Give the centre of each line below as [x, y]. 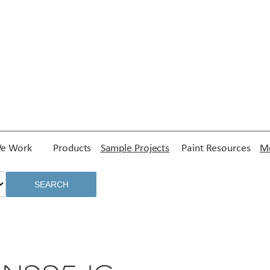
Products [72, 149]
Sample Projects [135, 149]
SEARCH [51, 185]
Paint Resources [216, 149]
